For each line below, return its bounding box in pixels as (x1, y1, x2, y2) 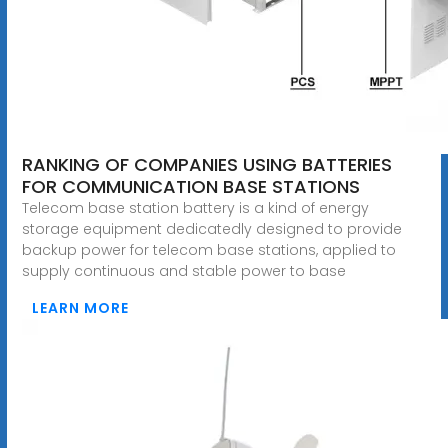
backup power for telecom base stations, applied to (21, 239, 396, 260)
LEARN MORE (31, 297, 129, 318)
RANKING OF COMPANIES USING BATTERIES (21, 151, 392, 177)
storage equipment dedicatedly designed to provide (21, 218, 402, 239)
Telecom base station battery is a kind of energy (21, 197, 369, 218)
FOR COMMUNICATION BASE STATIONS (21, 173, 360, 199)
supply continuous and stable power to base (21, 260, 346, 281)
